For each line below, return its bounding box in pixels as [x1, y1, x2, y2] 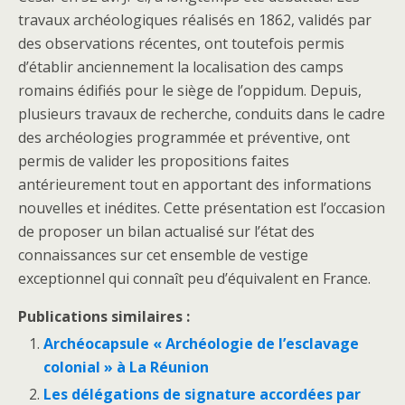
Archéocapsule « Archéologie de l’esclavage [43, 334, 360, 354]
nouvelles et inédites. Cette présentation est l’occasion [18, 198, 385, 218]
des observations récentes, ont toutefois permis [18, 33, 344, 53]
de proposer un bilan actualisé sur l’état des [18, 221, 315, 241]
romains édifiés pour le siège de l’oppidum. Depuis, [18, 80, 362, 100]
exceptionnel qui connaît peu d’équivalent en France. [18, 268, 374, 288]
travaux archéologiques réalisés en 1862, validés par [18, 10, 372, 30]
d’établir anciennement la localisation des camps [18, 57, 344, 77]
